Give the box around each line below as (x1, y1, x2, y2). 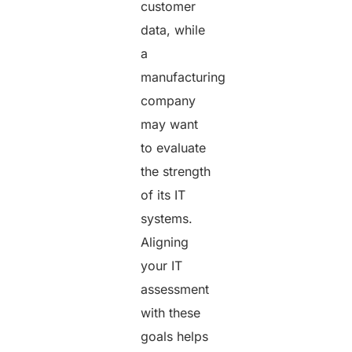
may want (141, 116, 199, 133)
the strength (141, 163, 211, 180)
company (141, 93, 196, 109)
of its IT (141, 187, 186, 203)
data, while (141, 22, 206, 38)
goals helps (141, 328, 209, 345)
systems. (141, 211, 193, 227)
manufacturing (141, 69, 226, 86)
